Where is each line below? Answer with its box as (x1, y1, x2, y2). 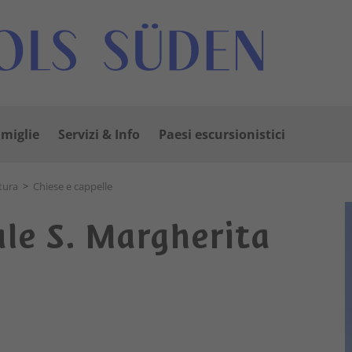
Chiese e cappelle (33, 179, 112, 193)
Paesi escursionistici (159, 126, 285, 143)
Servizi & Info (58, 126, 140, 143)
